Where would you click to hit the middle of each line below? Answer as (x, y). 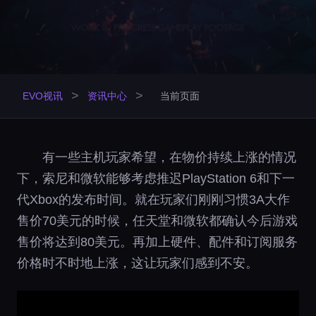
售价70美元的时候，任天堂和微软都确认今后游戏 (157, 221)
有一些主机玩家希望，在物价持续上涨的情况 (169, 157)
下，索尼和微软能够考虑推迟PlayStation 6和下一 (156, 178)
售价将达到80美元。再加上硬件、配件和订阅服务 (157, 242)
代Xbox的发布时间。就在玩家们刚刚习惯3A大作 (153, 200)
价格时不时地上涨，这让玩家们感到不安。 (138, 263)
